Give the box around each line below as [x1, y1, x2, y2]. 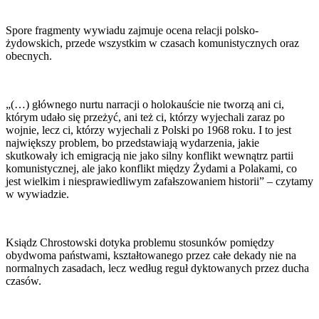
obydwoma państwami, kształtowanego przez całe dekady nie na [6, 249, 296, 261]
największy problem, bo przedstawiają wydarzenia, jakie [6, 136, 259, 149]
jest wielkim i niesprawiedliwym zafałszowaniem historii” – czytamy [6, 174, 313, 187]
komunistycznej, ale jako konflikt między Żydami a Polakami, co [6, 162, 297, 174]
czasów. [6, 274, 41, 287]
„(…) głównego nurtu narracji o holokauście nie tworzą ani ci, [6, 98, 284, 110]
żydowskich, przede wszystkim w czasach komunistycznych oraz [6, 36, 299, 49]
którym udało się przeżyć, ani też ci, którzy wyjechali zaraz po [6, 110, 285, 123]
